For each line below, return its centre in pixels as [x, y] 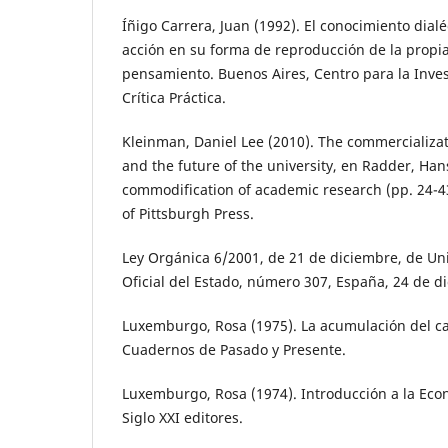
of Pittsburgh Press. [188, 214]
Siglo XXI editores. [182, 418]
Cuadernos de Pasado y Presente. [234, 350]
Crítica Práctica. [174, 98]
